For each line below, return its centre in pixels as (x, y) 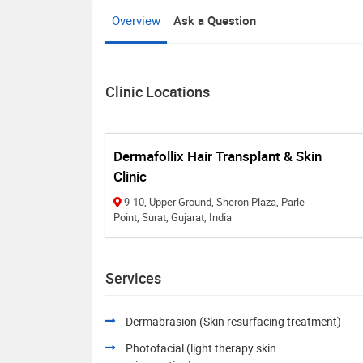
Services (133, 278)
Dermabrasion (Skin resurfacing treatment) (233, 321)
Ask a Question (215, 20)
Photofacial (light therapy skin (201, 348)
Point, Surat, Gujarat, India (173, 217)
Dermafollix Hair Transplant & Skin (218, 156)
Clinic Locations (158, 91)
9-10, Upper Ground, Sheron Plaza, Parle (214, 201)
